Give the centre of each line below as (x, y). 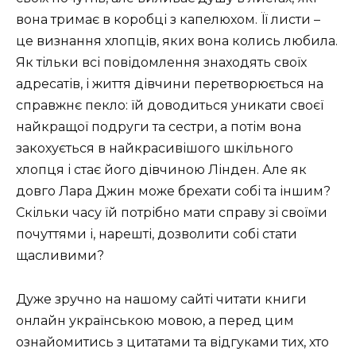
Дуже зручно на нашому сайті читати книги (161, 299)
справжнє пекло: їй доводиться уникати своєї (170, 106)
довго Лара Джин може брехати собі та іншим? (173, 192)
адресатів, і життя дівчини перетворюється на (170, 84)
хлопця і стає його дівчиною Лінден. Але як (161, 170)
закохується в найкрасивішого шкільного (155, 149)
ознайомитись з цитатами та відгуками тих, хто (172, 342)
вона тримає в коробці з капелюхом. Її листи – (168, 20)
